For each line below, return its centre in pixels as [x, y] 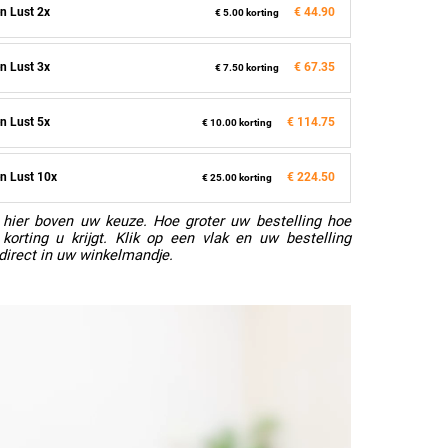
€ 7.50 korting [246, 67]
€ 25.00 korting [236, 177]
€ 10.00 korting [236, 122]
